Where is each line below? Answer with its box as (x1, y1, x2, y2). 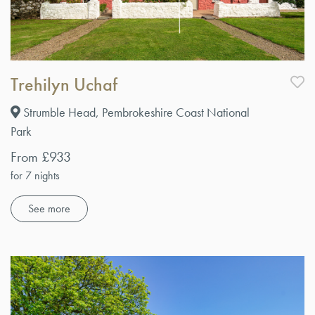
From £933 (11, 148, 71, 167)
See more (28, 201, 70, 217)
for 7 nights (11, 168, 60, 184)
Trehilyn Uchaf (11, 72, 117, 97)
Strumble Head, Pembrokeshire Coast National (20, 104, 250, 121)
